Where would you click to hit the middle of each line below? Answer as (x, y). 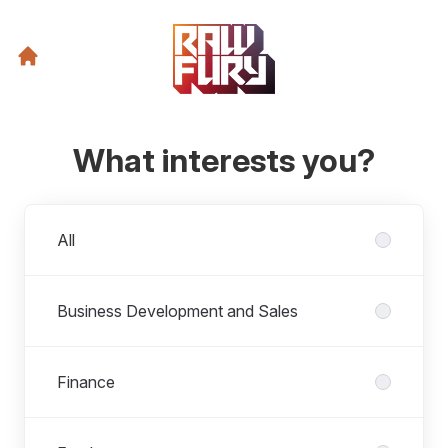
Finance (86, 382)
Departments (70, 216)
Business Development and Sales (177, 311)
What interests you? (224, 160)
